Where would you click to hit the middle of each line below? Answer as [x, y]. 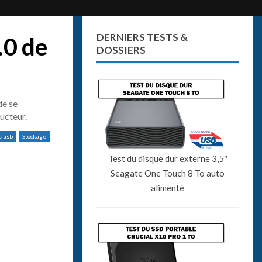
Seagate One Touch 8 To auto [168, 173]
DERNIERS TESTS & [142, 37]
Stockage [35, 136]
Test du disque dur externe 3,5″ [168, 158]
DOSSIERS [121, 50]
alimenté [168, 187]
